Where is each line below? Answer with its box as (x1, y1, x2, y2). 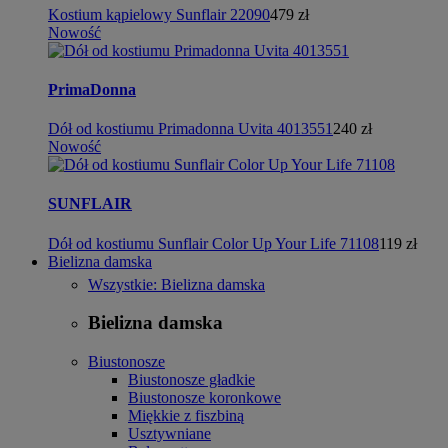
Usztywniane (128, 425, 211, 442)
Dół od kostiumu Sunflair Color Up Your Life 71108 (48, 234, 379, 252)
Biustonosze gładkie (128, 371, 255, 388)
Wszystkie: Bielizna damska (88, 275, 265, 293)
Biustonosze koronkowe (128, 389, 281, 406)
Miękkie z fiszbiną (128, 407, 244, 424)
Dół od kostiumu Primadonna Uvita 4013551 (48, 120, 333, 138)
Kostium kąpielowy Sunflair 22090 (48, 5, 270, 23)
